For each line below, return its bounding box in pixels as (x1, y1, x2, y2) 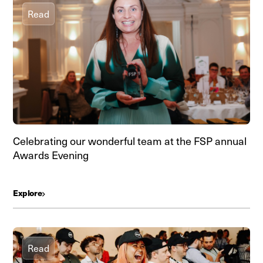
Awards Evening (13, 147, 89, 162)
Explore (13, 187, 43, 198)
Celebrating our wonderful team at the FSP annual (13, 133, 247, 148)
